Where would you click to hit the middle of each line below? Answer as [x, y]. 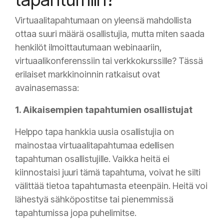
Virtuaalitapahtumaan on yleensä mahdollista [103, 20]
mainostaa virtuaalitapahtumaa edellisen [94, 145]
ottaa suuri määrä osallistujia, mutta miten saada [110, 34]
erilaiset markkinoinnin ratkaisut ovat [87, 74]
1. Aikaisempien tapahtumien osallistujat [104, 110]
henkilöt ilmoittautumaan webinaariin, [88, 47]
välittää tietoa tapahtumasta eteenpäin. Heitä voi [111, 186]
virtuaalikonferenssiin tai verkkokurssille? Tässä [109, 61]
